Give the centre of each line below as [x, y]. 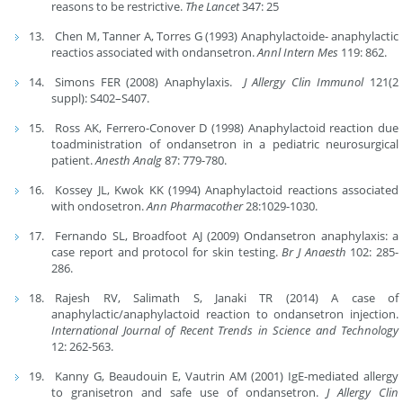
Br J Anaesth [314, 252]
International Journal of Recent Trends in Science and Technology [225, 331]
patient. [74, 161]
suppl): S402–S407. [101, 99]
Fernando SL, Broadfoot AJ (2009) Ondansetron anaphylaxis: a [227, 236]
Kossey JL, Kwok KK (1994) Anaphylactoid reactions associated [227, 190]
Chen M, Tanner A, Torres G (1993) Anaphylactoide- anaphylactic [227, 36]
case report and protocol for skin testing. [167, 252]
